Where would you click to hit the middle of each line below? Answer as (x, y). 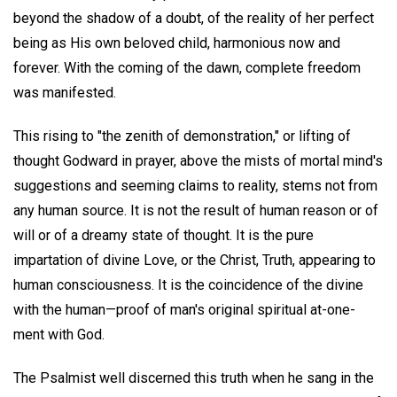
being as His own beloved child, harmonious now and (177, 43)
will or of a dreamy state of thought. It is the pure (163, 236)
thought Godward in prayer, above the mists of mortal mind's (198, 161)
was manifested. (65, 93)
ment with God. (59, 335)
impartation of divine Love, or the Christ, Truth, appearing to (195, 261)
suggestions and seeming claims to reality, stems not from (195, 186)
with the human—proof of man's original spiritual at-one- (184, 310)
